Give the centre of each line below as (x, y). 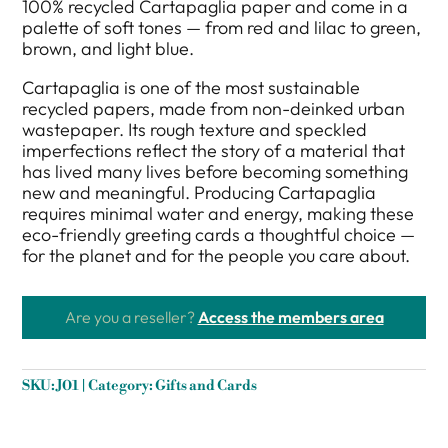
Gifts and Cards (206, 386)
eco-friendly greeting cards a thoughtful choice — (219, 235)
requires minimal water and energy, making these (218, 214)
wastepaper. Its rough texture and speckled (195, 130)
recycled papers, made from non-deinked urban (214, 109)
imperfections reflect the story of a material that (214, 151)
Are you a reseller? (131, 317)
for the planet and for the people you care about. (216, 256)
